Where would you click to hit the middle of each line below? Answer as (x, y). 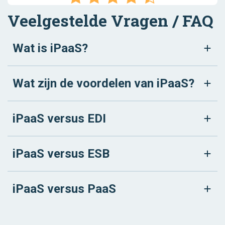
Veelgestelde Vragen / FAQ (110, 21)
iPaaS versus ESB (61, 154)
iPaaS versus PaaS (64, 189)
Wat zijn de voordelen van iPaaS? (103, 84)
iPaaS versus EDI (59, 119)
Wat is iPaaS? (50, 48)
